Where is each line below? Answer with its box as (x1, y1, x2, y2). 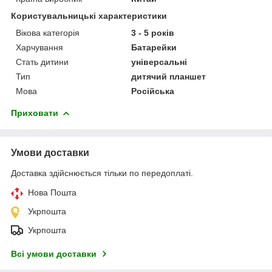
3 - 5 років (131, 27, 175, 38)
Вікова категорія (16, 27, 80, 38)
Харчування (16, 42, 63, 52)
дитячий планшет (131, 71, 206, 81)
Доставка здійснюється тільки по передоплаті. (11, 168, 193, 178)
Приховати (11, 107, 58, 118)
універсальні (131, 56, 188, 67)
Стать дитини (16, 56, 69, 67)
